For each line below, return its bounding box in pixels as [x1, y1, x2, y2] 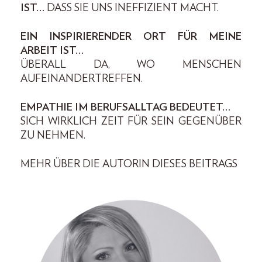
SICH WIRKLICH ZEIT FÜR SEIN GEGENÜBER [20, 116, 242, 127]
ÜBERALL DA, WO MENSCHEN [20, 60, 242, 70]
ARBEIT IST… [20, 46, 84, 56]
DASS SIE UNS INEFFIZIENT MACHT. [47, 3, 221, 13]
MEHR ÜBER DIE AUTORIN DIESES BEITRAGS [20, 159, 237, 170]
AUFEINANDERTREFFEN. [20, 74, 145, 84]
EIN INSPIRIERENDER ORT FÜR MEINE [20, 32, 242, 42]
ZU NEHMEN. [20, 130, 85, 141]
